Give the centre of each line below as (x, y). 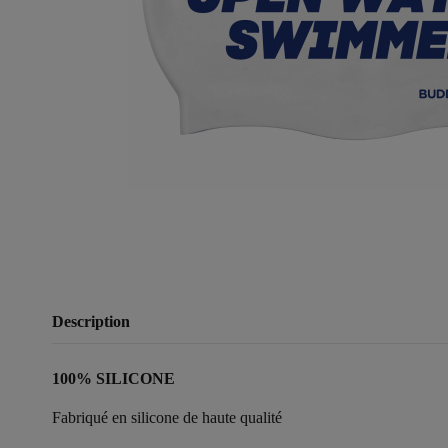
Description (91, 321)
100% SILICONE (113, 378)
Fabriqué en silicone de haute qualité (167, 417)
